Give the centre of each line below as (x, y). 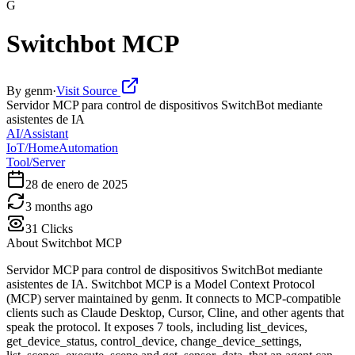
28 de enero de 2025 (76, 184)
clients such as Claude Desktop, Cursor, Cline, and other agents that (175, 312)
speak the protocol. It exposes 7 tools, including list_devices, (157, 326)
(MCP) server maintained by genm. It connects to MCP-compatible (174, 298)
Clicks (55, 228)
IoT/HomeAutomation (62, 147)
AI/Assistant (37, 133)
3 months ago (59, 206)
